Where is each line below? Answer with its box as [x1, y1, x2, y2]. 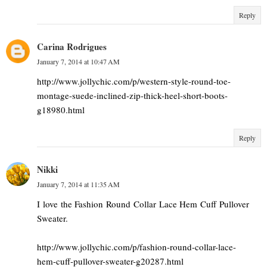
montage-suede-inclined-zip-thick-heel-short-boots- [37, 89, 228, 101]
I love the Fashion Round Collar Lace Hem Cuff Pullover [37, 197, 249, 210]
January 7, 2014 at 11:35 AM [37, 179, 120, 189]
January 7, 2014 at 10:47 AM [37, 56, 120, 66]
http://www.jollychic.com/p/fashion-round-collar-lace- [37, 240, 236, 253]
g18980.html [37, 103, 85, 116]
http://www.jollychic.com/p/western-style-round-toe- [37, 74, 231, 87]
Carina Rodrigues [37, 39, 107, 53]
